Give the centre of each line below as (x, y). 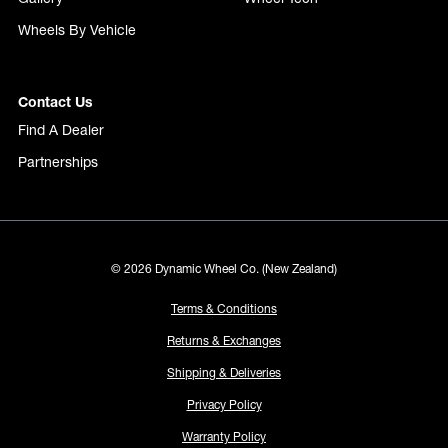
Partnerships (58, 161)
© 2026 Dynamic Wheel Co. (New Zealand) (224, 268)
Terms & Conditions (224, 308)
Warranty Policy (224, 436)
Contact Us (55, 101)
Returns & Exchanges (224, 340)
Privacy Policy (224, 404)
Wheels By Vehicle (77, 29)
